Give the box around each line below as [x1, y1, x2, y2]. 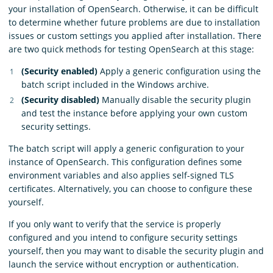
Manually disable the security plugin [99, 94, 251, 106]
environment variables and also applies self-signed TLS [9, 169, 234, 182]
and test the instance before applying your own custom [21, 107, 247, 119]
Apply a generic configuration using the [97, 65, 261, 77]
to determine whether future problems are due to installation [9, 16, 260, 28]
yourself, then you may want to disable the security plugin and [9, 245, 264, 257]
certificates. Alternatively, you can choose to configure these [9, 183, 252, 195]
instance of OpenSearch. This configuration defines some [9, 156, 242, 168]
